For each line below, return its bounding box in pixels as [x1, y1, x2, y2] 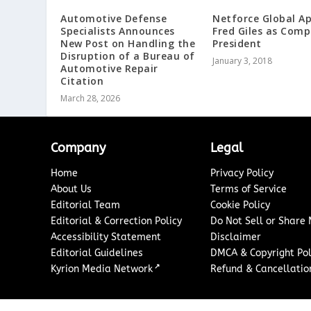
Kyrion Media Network [51, 262, 153, 275]
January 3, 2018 [212, 54, 272, 67]
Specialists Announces [60, 24, 175, 37]
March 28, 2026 [60, 92, 121, 104]
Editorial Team [51, 199, 121, 211]
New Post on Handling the [60, 36, 196, 50]
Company [51, 140, 106, 155]
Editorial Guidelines [51, 246, 144, 259]
